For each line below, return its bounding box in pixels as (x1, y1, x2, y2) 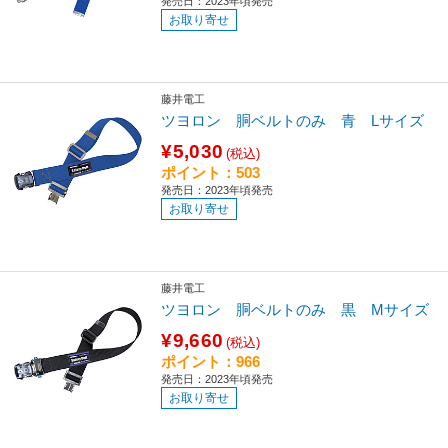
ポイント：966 (161, 352, 261, 370)
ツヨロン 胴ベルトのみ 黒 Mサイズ (161, 300, 430, 318)
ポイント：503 (161, 163, 261, 181)
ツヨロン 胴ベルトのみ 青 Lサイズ (161, 111, 425, 129)
